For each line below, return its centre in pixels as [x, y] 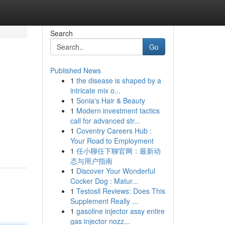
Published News [75, 70]
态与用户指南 [91, 161]
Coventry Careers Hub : [114, 131]
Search [61, 33]
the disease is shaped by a [119, 80]
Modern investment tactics [118, 110]
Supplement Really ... [104, 201]
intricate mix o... [95, 90]
